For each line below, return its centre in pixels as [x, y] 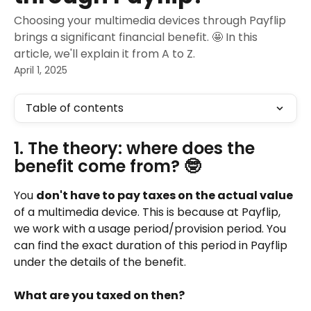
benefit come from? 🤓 [107, 166]
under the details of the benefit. [100, 262]
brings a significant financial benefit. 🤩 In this [136, 37]
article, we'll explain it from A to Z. [104, 54]
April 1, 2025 [41, 70]
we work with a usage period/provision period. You [151, 229]
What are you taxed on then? [99, 296]
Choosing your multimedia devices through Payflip [150, 20]
